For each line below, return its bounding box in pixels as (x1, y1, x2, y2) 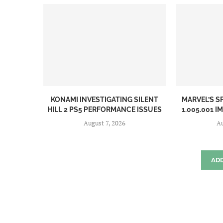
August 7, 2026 (84, 118, 126, 127)
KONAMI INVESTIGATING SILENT (51, 95, 159, 104)
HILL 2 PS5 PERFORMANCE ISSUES (47, 105, 162, 113)
